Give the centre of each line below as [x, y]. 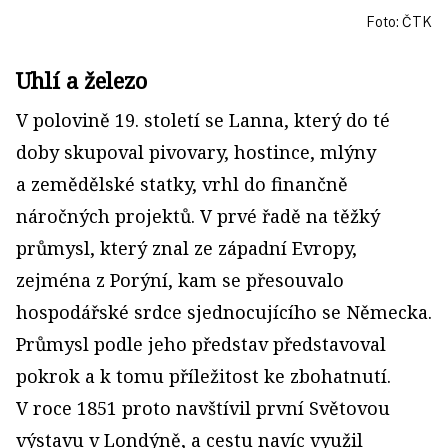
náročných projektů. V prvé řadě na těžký [198, 215]
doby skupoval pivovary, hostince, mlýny [196, 151]
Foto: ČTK [399, 21]
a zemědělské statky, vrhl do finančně [182, 183]
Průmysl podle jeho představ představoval [201, 343]
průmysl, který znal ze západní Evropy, [186, 247]
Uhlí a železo [81, 79]
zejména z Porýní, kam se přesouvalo [180, 279]
